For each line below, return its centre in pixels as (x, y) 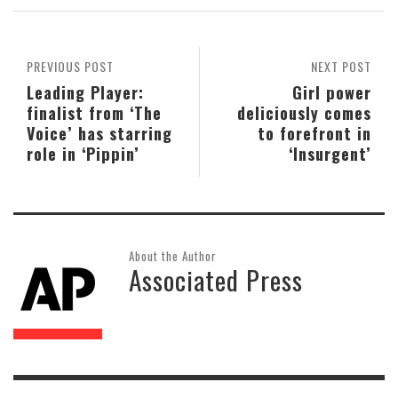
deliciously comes (304, 113)
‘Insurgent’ (330, 154)
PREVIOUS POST (70, 67)
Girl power (332, 92)
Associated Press (216, 280)
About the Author (173, 256)
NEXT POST (341, 67)
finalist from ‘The (94, 113)
